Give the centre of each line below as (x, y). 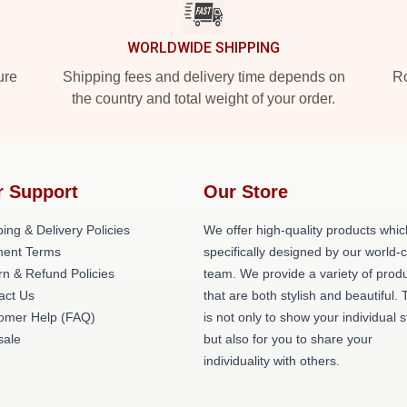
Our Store (246, 192)
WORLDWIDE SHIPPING (203, 48)
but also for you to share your (288, 339)
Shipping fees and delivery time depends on (203, 77)
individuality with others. (272, 361)
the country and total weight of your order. (203, 99)
